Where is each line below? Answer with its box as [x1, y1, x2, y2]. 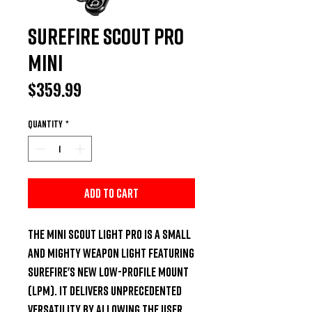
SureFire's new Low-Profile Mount [28, 263, 189, 279]
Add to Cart [84, 185, 139, 201]
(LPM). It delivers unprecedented [28, 282, 182, 298]
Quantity [28, 117, 63, 130]
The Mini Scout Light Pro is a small [28, 226, 191, 242]
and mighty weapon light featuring [28, 244, 194, 260]
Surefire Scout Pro [28, 22, 184, 49]
